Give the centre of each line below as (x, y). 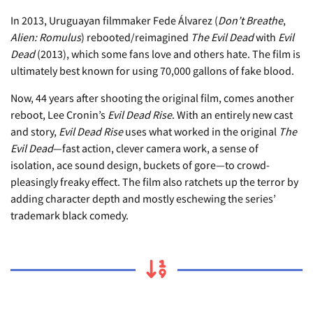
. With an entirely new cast (232, 114)
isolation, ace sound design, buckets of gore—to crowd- (140, 165)
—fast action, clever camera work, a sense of (156, 148)
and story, (35, 131)
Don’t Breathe (250, 20)
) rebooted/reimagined (136, 37)
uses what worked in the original (201, 131)
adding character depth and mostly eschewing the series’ (143, 198)
